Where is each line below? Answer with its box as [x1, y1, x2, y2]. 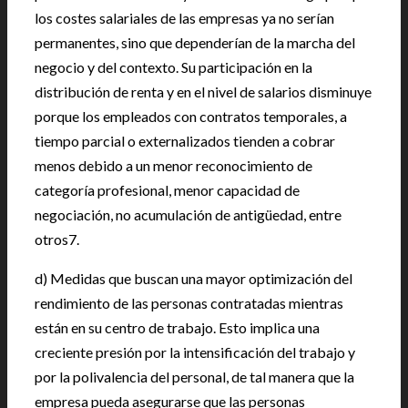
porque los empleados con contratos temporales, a [35, 107, 347, 125]
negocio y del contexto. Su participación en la [35, 58, 312, 76]
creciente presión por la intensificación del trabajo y [35, 343, 355, 361]
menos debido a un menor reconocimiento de [35, 157, 312, 174]
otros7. [35, 230, 79, 248]
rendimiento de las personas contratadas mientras [35, 294, 343, 311]
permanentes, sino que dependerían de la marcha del [35, 34, 355, 51]
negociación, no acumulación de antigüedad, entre [35, 206, 342, 223]
